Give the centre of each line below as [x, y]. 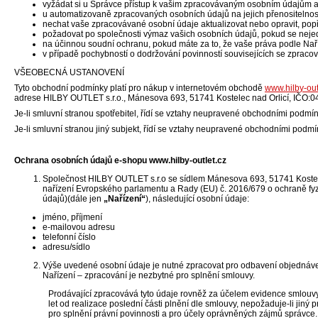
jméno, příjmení [72, 217]
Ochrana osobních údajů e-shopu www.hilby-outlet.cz [120, 160]
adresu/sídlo [66, 247]
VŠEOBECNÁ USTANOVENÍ [69, 72]
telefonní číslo [69, 237]
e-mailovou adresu [79, 227]
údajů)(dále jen [73, 199]
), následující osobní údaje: [197, 199]
